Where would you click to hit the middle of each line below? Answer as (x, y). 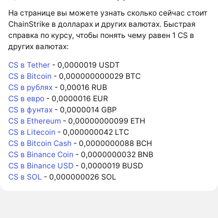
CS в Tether (29, 65)
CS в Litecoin (32, 132)
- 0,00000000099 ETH (103, 121)
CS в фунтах (31, 110)
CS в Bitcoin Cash (40, 144)
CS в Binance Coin (41, 155)
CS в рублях (31, 88)
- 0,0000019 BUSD (109, 166)
